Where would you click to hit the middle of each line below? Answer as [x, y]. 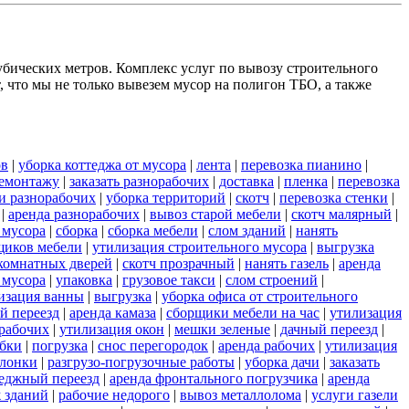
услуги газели [355, 394]
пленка [306, 181]
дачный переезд [329, 329]
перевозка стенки [334, 197]
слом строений [272, 279]
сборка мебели [153, 230]
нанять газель [287, 263]
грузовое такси [169, 279]
